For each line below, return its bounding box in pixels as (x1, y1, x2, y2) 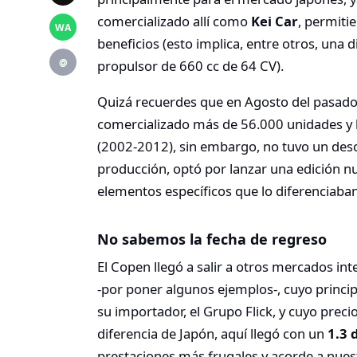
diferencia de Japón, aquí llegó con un (97, 324, 328, 343)
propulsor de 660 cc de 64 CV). (97, 57, 284, 75)
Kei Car (251, 12, 298, 30)
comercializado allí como (97, 12, 251, 30)
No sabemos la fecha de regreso (97, 229, 327, 249)
